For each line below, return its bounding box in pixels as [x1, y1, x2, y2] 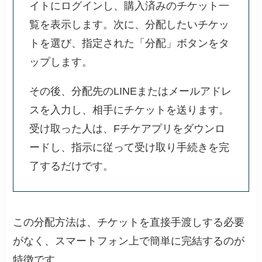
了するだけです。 [29, 160, 114, 173]
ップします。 [29, 56, 93, 68]
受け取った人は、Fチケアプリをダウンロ [29, 123, 226, 135]
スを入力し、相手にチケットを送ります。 [29, 104, 230, 116]
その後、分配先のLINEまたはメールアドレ [29, 85, 232, 98]
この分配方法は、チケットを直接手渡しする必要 [13, 216, 245, 228]
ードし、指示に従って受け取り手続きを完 [29, 142, 230, 154]
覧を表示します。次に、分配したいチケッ [29, 19, 230, 31]
